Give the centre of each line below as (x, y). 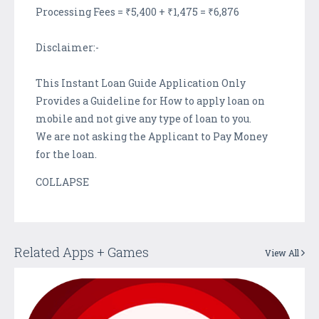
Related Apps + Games (82, 252)
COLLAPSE (62, 182)
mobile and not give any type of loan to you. (143, 118)
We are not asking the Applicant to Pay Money (152, 136)
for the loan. (66, 154)
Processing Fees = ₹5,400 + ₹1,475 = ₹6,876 (137, 11)
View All (283, 252)
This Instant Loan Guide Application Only (141, 83)
